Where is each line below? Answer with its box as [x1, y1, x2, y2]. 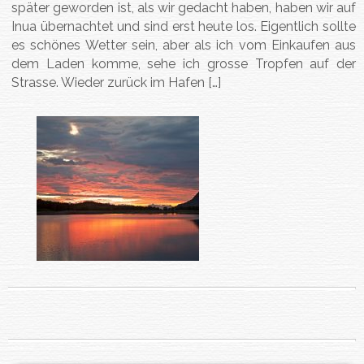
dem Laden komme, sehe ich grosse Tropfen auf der [11, 55, 356, 71]
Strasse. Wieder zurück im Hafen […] [11, 74, 222, 90]
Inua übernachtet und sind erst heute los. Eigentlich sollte [11, 18, 356, 34]
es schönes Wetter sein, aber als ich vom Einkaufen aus [11, 37, 356, 53]
